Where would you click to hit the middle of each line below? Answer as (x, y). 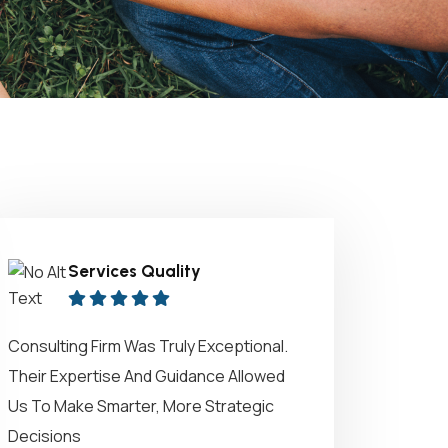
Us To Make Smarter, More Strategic (141, 406)
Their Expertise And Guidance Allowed (146, 376)
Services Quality (134, 271)
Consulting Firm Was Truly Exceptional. (148, 346)
